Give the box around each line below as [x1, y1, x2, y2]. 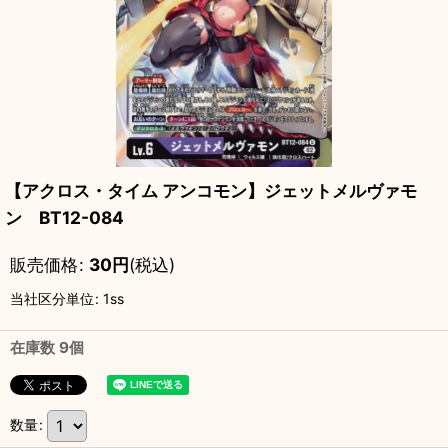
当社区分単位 [10, 290, 94, 307]
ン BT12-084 [5, 207, 124, 228]
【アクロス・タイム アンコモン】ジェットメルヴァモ [5, 180, 417, 201]
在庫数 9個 [10, 338, 84, 357]
